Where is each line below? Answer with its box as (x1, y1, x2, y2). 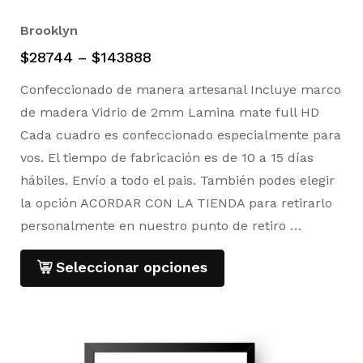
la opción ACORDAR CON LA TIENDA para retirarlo (20, 194, 332, 211)
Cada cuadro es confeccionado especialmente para (20, 126, 341, 143)
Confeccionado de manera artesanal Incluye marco (20, 81, 341, 97)
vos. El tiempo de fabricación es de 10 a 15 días (20, 149, 314, 165)
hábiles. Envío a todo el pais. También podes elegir (20, 172, 335, 188)
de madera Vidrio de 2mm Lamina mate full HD (20, 104, 327, 120)
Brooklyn (20, 22, 78, 38)
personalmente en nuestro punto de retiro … (20, 217, 301, 233)
